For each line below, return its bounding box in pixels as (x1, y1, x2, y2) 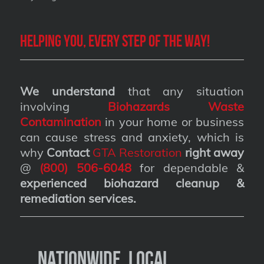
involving (19, 98, 108, 114)
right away (185, 144, 245, 160)
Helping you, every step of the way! (19, 32, 210, 51)
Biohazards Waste (108, 98, 245, 114)
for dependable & (131, 160, 245, 175)
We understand (19, 83, 115, 98)
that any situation (114, 83, 245, 98)
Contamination (19, 114, 101, 129)
